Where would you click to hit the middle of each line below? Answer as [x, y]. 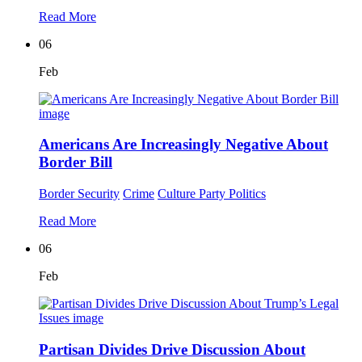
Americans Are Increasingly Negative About [183, 145]
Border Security [79, 193]
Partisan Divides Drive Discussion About [172, 349]
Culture [178, 193]
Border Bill [76, 162]
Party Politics [232, 193]
